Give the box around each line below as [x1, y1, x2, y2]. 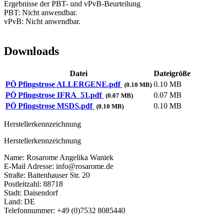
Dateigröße [154, 69, 191, 78]
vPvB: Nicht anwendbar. [4, 17, 81, 26]
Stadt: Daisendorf [4, 189, 58, 197]
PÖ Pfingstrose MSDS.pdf [5, 102, 92, 110]
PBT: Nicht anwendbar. [4, 8, 77, 17]
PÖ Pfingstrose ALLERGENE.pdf [5, 80, 120, 89]
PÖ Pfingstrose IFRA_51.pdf [5, 91, 102, 100]
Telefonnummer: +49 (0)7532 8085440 [4, 206, 125, 215]
